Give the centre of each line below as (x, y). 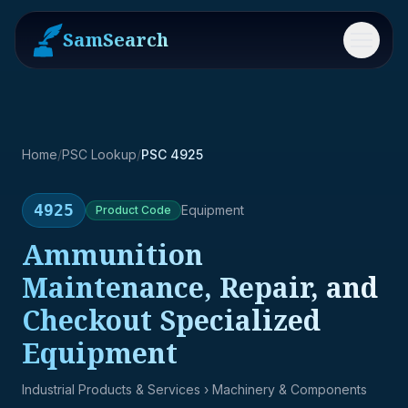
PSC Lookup (99, 154)
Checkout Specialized (171, 320)
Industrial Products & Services (111, 389)
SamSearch (116, 40)
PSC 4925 (172, 154)
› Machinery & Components (284, 389)
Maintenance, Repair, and (200, 287)
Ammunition (112, 255)
